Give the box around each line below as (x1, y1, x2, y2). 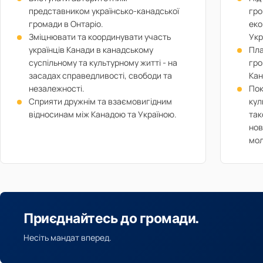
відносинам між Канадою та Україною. (29, 109, 177, 120)
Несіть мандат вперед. (23, 232, 112, 243)
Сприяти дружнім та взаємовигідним (29, 96, 172, 107)
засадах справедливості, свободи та (29, 70, 172, 81)
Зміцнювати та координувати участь (29, 31, 171, 42)
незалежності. (29, 83, 85, 94)
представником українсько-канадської (29, 5, 179, 16)
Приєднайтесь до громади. (23, 211, 199, 226)
